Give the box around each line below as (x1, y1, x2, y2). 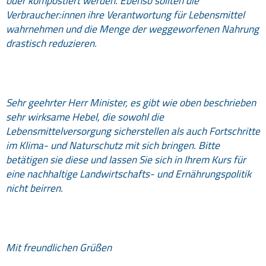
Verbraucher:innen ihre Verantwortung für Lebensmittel (6, 7, 245, 23)
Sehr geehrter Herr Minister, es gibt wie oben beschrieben (6, 94, 256, 111)
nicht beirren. (6, 180, 63, 197)
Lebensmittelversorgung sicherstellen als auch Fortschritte (6, 123, 260, 140)
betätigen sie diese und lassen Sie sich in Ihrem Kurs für (6, 151, 246, 168)
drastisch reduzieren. (6, 35, 97, 52)
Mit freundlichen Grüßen (6, 239, 112, 256)
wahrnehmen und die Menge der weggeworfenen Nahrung (6, 21, 259, 37)
